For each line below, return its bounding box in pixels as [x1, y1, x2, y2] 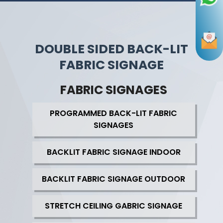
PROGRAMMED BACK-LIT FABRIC [50, 108, 177, 119]
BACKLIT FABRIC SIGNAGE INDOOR [46, 146, 181, 158]
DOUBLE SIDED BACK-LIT [35, 40, 188, 58]
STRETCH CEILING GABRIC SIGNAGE [45, 200, 182, 212]
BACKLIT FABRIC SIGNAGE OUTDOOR [42, 173, 185, 185]
